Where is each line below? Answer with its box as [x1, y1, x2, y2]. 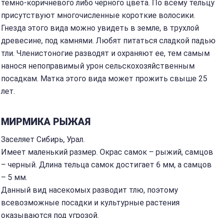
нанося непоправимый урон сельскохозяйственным [1, 61, 195, 71]
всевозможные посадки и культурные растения [1, 198, 180, 207]
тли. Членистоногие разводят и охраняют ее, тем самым [1, 49, 210, 58]
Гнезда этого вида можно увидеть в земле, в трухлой [1, 23, 199, 33]
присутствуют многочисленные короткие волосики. [1, 11, 195, 20]
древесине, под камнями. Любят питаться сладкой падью [1, 36, 216, 45]
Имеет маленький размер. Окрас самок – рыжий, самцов [1, 147, 213, 157]
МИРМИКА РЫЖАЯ [1, 116, 91, 127]
